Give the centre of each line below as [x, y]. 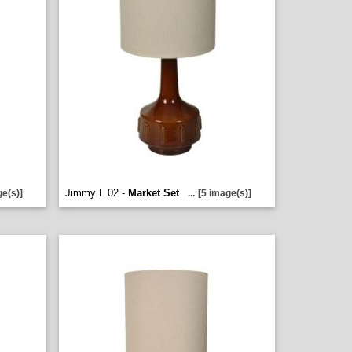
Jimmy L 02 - [97, 193]
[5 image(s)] [225, 193]
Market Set [154, 193]
